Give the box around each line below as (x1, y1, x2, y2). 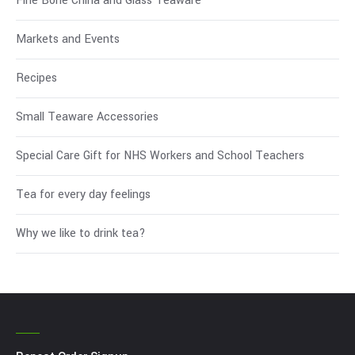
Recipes (16, 69, 57, 86)
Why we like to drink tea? (16, 224, 146, 242)
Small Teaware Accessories (16, 108, 158, 125)
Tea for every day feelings (16, 185, 151, 203)
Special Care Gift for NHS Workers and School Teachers (16, 147, 304, 164)
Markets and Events (16, 30, 120, 48)
